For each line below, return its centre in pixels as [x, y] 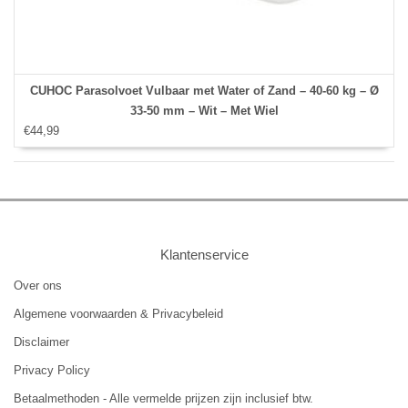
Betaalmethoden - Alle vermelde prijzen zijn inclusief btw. [163, 399]
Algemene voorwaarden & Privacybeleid [118, 314]
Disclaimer [41, 342]
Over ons [38, 286]
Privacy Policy [52, 371]
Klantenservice [204, 255]
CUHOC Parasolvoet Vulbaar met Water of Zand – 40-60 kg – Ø [204, 91]
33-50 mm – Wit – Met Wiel [204, 111]
